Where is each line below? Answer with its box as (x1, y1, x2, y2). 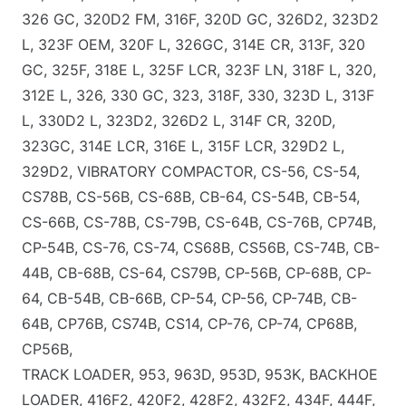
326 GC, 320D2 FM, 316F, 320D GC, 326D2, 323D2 (22, 9, 379, 28)
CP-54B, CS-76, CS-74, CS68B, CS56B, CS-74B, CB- (22, 237, 380, 256)
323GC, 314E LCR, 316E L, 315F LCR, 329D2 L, (22, 136, 344, 155)
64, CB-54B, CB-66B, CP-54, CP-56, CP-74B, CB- (22, 288, 357, 307)
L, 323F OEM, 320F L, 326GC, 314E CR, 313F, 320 (22, 34, 365, 53)
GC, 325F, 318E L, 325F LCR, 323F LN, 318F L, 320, (22, 60, 376, 79)
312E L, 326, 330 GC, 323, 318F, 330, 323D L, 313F (22, 85, 374, 104)
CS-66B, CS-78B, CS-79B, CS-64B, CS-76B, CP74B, (22, 212, 376, 231)
